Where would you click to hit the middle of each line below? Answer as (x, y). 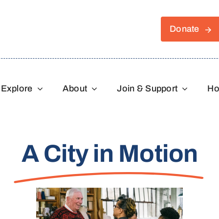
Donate (185, 29)
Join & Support (147, 88)
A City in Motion (109, 154)
